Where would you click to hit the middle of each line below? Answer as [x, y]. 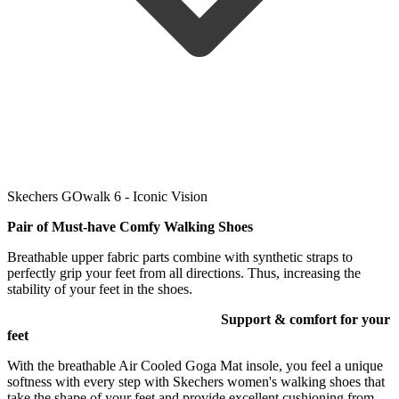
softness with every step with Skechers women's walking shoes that [196, 382]
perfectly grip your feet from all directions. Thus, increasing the [184, 273]
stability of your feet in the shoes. [100, 289]
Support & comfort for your [305, 320]
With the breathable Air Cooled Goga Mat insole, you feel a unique [195, 366]
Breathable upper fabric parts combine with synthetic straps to [180, 257]
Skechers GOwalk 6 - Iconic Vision [107, 197]
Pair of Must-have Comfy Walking [111, 227]
